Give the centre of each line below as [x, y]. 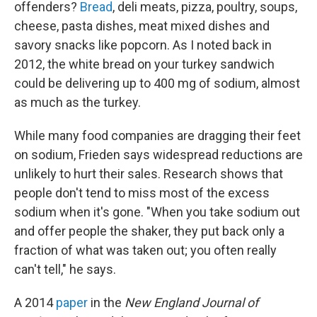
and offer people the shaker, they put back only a [149, 231]
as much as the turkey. [77, 102]
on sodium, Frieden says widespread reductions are [158, 155]
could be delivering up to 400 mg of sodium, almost [157, 83]
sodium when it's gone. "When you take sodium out [157, 212]
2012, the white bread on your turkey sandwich [144, 64]
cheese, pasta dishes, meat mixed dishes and [142, 26]
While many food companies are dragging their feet [157, 136]
